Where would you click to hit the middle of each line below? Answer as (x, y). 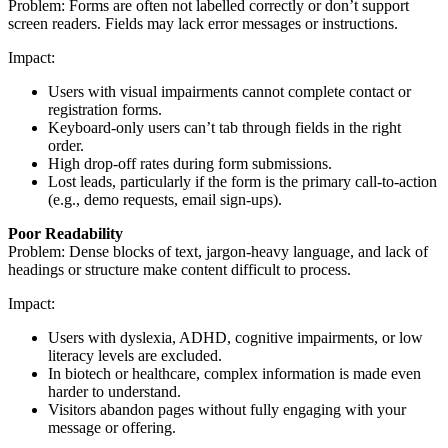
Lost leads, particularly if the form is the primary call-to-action (242, 182)
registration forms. (105, 110)
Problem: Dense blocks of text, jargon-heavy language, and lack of (218, 252)
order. (66, 146)
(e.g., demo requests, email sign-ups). (165, 200)
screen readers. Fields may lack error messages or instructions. (203, 24)
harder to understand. (114, 392)
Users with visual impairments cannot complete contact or (229, 92)
